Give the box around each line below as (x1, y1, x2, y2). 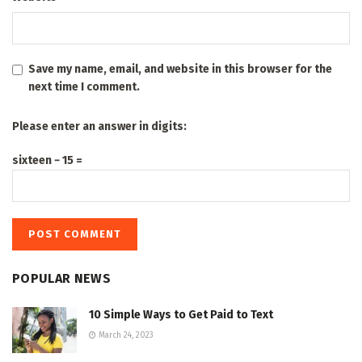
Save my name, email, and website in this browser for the (28, 61, 332, 76)
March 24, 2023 (96, 330, 154, 340)
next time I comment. (28, 79, 140, 94)
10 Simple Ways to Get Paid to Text (89, 307, 273, 322)
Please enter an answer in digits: (12, 119, 187, 133)
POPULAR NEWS (12, 270, 111, 286)
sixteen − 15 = (12, 153, 82, 167)
